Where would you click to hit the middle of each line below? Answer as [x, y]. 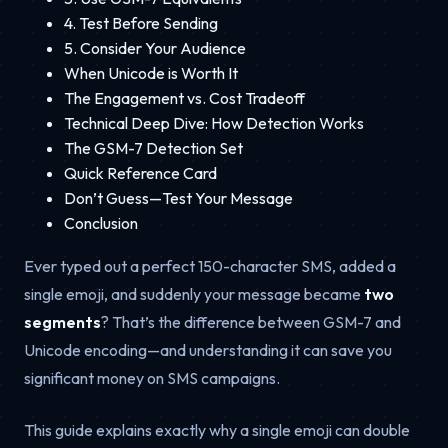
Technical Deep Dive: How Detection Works [214, 122]
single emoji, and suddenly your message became [194, 293]
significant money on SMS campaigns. [152, 377]
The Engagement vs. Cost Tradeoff [184, 97]
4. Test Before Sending [141, 22]
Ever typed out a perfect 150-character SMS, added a [210, 265]
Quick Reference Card [140, 172]
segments [62, 321]
